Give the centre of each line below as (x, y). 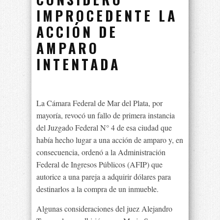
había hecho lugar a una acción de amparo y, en (110, 140)
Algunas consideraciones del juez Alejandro (104, 208)
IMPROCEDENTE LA (107, 15)
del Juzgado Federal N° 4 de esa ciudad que (104, 127)
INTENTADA (78, 64)
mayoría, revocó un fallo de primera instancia (106, 115)
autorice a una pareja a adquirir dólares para (104, 177)
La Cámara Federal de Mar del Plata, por (99, 103)
